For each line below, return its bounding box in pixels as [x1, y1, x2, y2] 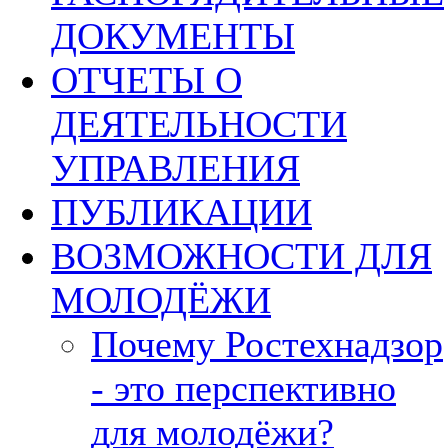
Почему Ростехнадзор [91, 323, 443, 365]
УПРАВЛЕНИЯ [51, 147, 300, 189]
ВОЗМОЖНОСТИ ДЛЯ [51, 235, 432, 277]
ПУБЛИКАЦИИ [51, 191, 312, 233]
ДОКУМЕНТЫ [51, 15, 295, 57]
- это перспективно [91, 367, 396, 409]
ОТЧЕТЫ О [51, 59, 242, 101]
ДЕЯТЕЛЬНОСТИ [51, 103, 347, 145]
